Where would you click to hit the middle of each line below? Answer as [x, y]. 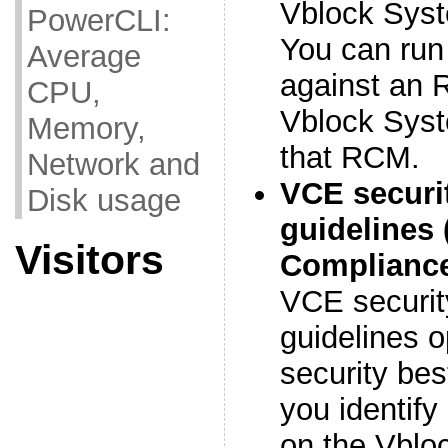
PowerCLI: [98, 20]
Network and [113, 164]
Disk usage [103, 200]
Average [83, 56]
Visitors [89, 260]
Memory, [86, 128]
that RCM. [349, 158]
